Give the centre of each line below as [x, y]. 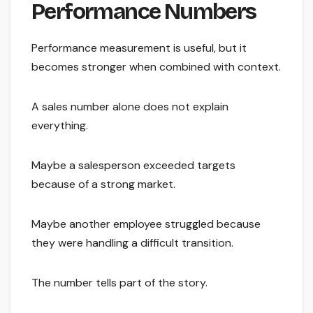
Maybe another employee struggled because [146, 224]
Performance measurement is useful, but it [139, 48]
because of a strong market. [103, 184]
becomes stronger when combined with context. [156, 66]
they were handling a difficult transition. [132, 242]
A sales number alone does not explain [130, 106]
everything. [60, 125]
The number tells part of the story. [119, 282]
